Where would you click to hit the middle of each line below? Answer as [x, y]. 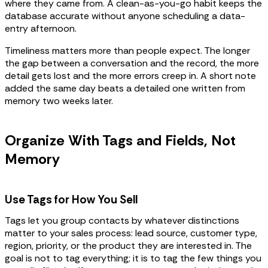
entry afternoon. [41, 28]
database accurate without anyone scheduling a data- [125, 16]
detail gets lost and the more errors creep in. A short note [130, 75]
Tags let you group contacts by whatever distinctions [122, 220]
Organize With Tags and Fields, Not [120, 140]
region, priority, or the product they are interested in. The [128, 245]
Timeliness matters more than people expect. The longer [127, 50]
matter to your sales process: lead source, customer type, [131, 233]
